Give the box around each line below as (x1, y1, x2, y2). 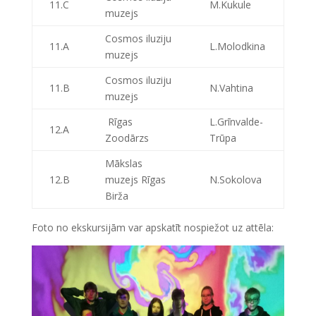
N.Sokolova (209, 173, 262, 186)
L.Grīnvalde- (209, 115, 263, 128)
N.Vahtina (209, 81, 253, 95)
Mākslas (104, 157, 142, 170)
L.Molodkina (209, 39, 265, 53)
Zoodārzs (104, 131, 149, 145)
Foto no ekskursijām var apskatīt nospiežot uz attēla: (31, 221, 274, 234)
